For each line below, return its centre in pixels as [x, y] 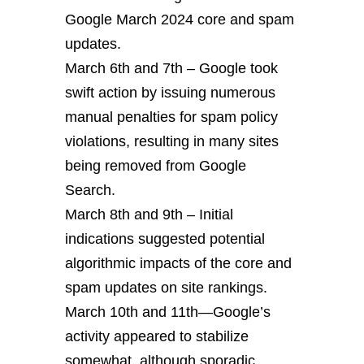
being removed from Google [156, 166]
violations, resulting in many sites [172, 141]
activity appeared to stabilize [157, 336]
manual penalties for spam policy [171, 117]
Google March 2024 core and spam [180, 19]
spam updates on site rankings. [166, 288]
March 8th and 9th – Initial [149, 214]
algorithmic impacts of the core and [178, 263]
